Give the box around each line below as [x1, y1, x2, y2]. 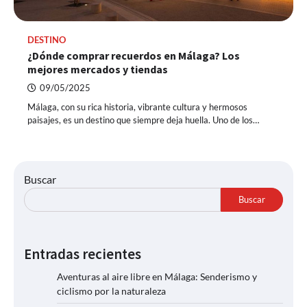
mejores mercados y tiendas [27, 62, 168, 76]
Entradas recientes [24, 245, 141, 263]
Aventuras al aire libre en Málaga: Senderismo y [57, 270, 257, 282]
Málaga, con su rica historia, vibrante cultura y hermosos [27, 101, 247, 112]
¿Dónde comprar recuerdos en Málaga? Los [27, 48, 240, 62]
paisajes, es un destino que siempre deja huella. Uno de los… [27, 114, 259, 125]
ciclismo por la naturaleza [57, 284, 166, 297]
